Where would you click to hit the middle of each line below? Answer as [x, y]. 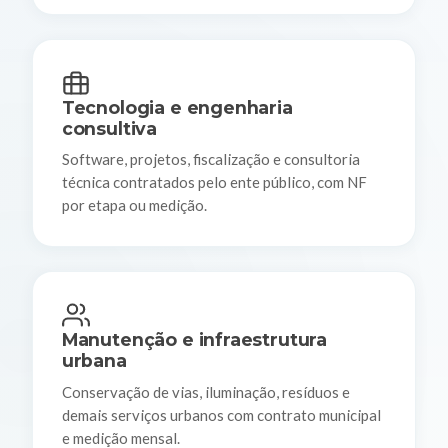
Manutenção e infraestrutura [194, 339]
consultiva [109, 128]
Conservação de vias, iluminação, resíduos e [205, 391]
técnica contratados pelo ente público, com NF [214, 182]
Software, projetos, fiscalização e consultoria [210, 159]
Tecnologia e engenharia [177, 107]
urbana [94, 360]
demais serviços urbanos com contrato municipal [221, 414]
